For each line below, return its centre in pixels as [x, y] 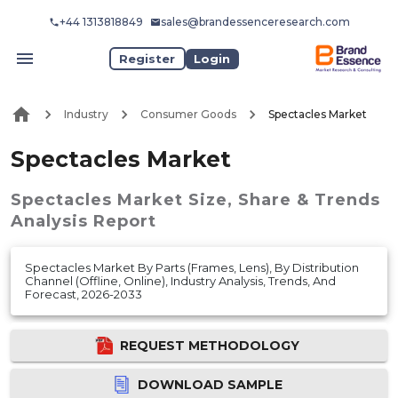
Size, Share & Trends [284, 199]
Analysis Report [84, 221]
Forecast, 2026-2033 [84, 294]
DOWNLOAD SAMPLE [210, 384]
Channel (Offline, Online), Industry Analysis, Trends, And [180, 280]
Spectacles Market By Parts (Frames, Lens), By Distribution [192, 267]
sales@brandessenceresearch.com [255, 22]
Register [147, 58]
